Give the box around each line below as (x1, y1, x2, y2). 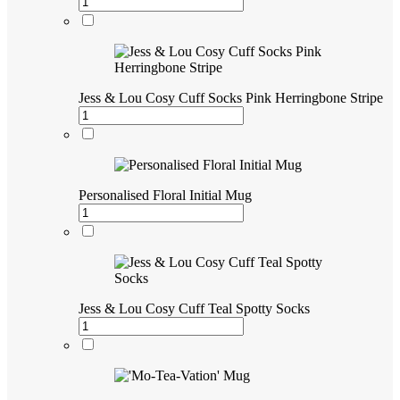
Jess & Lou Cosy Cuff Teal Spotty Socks (79, 300, 310, 316)
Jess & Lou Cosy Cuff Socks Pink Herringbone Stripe (79, 89, 383, 105)
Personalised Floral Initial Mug (79, 187, 252, 203)
